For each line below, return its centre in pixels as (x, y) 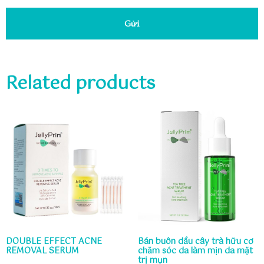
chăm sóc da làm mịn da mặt (195, 251)
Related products (80, 84)
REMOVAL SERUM (42, 251)
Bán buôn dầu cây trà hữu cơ (196, 242)
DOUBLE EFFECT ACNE (54, 242)
